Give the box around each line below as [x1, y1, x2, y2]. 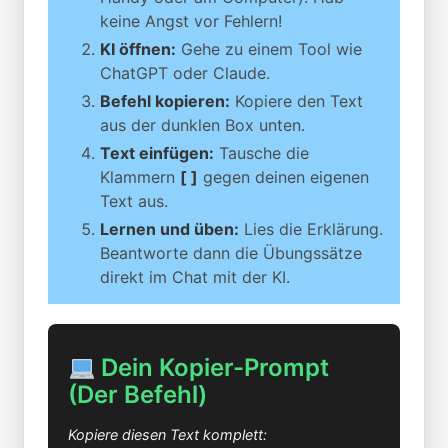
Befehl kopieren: [100, 91, 230, 112]
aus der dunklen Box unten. [100, 115, 305, 136]
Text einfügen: [100, 143, 214, 164]
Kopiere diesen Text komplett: [68, 426, 267, 444]
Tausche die [214, 143, 309, 164]
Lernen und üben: [100, 219, 239, 240]
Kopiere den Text [230, 91, 363, 112]
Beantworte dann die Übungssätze [100, 243, 362, 264]
